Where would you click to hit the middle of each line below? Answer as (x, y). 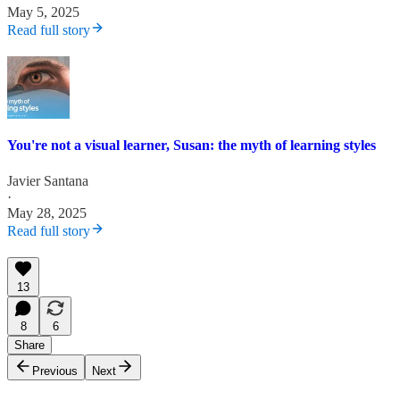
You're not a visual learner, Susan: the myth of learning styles (192, 146)
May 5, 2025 (43, 12)
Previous (55, 371)
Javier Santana (48, 180)
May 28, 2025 (47, 212)
